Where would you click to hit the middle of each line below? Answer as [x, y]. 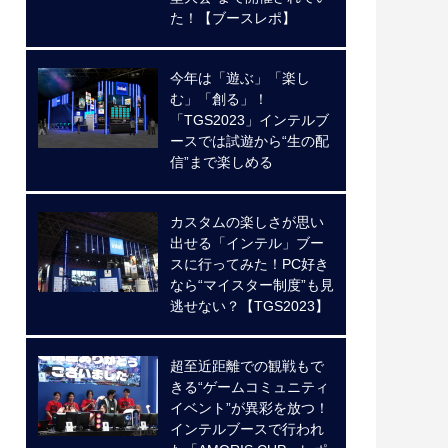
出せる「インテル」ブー [247, 243]
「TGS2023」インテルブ [249, 120]
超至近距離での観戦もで [247, 366]
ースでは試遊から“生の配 [249, 141]
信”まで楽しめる [221, 162]
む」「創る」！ [219, 99]
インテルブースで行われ [247, 429]
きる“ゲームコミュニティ [249, 387]
